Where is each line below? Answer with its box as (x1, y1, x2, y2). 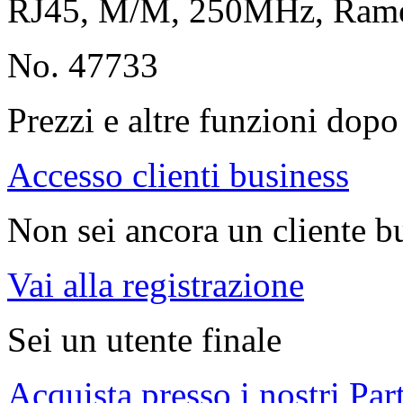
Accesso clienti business (7, 156, 349, 195)
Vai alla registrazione (7, 265, 304, 305)
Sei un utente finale (7, 320, 282, 360)
